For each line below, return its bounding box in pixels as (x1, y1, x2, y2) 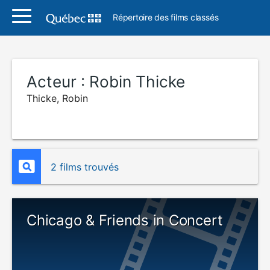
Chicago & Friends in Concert (27, 212, 223, 229)
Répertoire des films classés (113, 12, 219, 22)
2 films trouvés (51, 161, 119, 173)
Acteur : (27, 72, 89, 91)
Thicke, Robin (27, 92, 88, 104)
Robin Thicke (89, 72, 185, 91)
